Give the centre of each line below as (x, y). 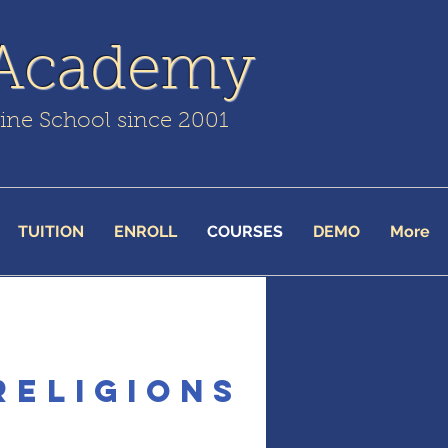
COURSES (245, 231)
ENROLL (145, 231)
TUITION (51, 231)
